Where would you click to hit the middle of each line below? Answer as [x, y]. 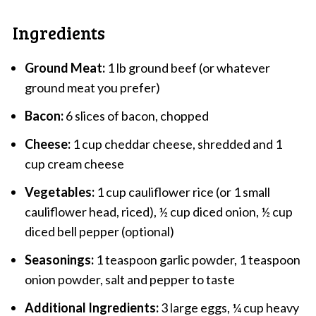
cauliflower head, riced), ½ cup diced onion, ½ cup [158, 211]
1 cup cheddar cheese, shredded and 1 [176, 144]
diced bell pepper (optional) [99, 231]
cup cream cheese [74, 163]
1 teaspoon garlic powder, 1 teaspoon [197, 259]
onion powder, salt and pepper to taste [129, 279]
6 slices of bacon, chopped [136, 115]
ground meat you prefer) [92, 87]
